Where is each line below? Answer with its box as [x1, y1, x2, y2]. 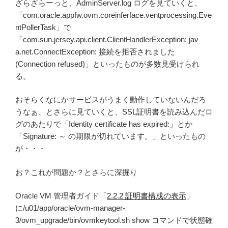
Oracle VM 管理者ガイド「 [15, 191, 107, 201]
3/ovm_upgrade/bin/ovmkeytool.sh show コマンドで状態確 [15, 216, 213, 225]
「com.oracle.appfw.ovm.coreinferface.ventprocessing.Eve [15, 10, 212, 19]
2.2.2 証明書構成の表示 [107, 191, 186, 201]
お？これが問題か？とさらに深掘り [15, 167, 137, 177]
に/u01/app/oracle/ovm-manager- [15, 204, 125, 213]
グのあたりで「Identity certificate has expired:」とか [15, 120, 192, 129]
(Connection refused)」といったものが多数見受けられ [15, 59, 199, 68]
